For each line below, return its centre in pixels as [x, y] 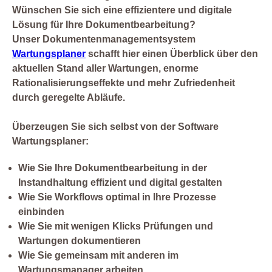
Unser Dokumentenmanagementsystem [104, 39]
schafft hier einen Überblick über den [172, 54]
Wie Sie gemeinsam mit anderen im [98, 256]
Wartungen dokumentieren [80, 241]
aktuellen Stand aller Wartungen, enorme [105, 69]
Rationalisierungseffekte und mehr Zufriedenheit [124, 83]
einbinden [41, 212]
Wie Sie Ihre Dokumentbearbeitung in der [113, 168]
